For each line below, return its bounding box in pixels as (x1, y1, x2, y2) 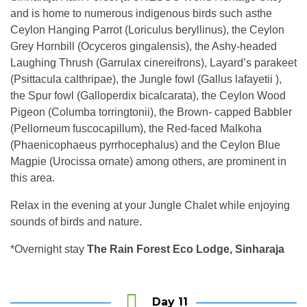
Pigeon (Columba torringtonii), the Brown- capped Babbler (10, 106, 292, 118)
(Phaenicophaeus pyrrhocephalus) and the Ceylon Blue (10, 138, 280, 151)
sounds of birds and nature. (10, 215, 142, 228)
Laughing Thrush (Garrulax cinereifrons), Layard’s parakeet (10, 56, 297, 69)
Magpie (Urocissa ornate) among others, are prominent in (10, 155, 286, 167)
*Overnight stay (10, 243, 87, 255)
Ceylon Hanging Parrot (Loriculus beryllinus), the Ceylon (10, 23, 284, 36)
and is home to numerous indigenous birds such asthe (10, 7, 272, 19)
